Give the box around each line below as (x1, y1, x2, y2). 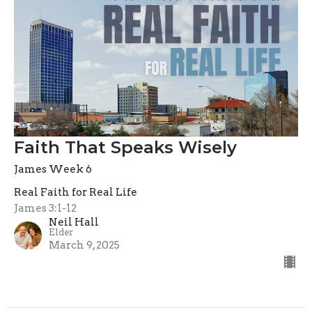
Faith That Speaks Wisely (14, 137, 237, 158)
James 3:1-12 (14, 202, 77, 215)
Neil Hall (49, 216, 99, 229)
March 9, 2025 (49, 239, 120, 252)
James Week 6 (14, 163, 92, 176)
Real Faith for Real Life (14, 186, 137, 199)
